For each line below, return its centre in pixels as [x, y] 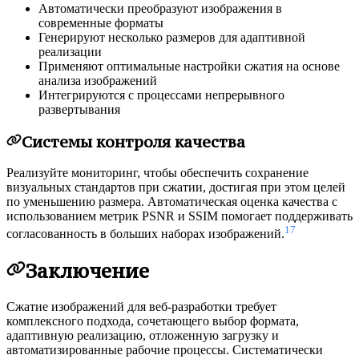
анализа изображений [98, 81]
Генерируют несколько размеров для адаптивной [172, 38]
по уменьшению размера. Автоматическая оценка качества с [172, 202]
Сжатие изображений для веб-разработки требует [141, 306]
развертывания [79, 110]
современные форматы [101, 23]
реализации [70, 52]
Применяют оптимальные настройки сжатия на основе [189, 67]
